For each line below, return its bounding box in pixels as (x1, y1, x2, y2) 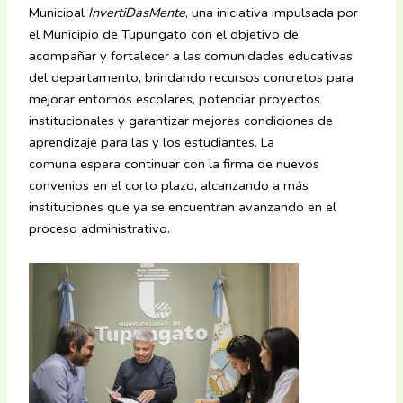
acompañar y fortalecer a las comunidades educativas (29, 47, 354, 66)
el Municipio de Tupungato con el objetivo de (29, 25, 300, 44)
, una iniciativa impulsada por (185, 4, 359, 22)
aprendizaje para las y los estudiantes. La (29, 133, 275, 152)
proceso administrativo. (29, 219, 171, 238)
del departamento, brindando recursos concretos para (29, 68, 354, 87)
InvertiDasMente (88, 4, 186, 22)
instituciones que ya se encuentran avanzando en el (29, 198, 337, 217)
